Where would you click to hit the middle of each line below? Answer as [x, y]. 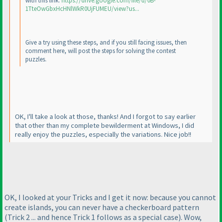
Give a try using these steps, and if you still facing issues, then [106, 42]
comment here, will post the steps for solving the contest [101, 51]
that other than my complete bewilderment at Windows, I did [105, 125]
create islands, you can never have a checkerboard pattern [102, 207]
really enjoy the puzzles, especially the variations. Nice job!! [103, 134]
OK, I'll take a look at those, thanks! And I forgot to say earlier [105, 116]
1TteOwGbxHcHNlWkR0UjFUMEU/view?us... [82, 8]
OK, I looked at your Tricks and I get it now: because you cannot [110, 197]
